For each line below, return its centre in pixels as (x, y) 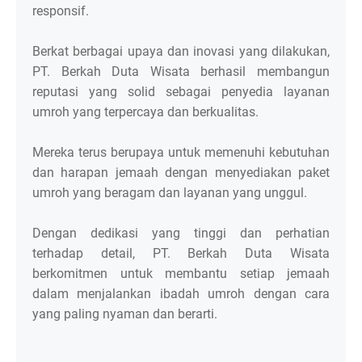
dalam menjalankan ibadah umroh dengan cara (181, 294)
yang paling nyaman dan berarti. (125, 314)
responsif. (61, 11)
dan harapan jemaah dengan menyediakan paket (181, 173)
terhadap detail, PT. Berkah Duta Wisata (181, 254)
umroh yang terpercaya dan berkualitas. (147, 112)
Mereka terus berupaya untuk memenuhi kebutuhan (181, 153)
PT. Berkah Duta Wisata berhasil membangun (181, 72)
